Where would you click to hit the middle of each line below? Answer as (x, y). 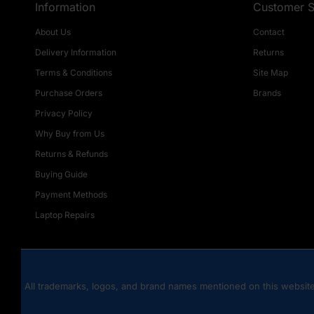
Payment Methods (71, 194)
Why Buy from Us (70, 134)
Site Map (271, 73)
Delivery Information (76, 52)
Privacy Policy (64, 113)
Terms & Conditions (74, 73)
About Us (53, 32)
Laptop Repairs (65, 215)
